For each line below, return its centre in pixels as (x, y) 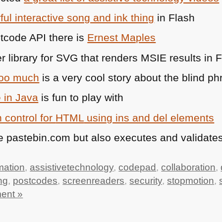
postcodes (35, 180)
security (146, 180)
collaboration (189, 167)
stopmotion (191, 180)
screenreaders (94, 180)
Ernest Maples (122, 38)
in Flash (175, 18)
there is (67, 38)
